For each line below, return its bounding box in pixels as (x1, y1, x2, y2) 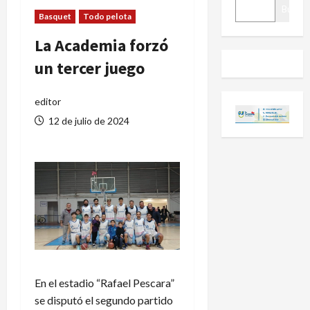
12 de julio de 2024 (46, 114, 129, 127)
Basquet (39, 10, 71, 21)
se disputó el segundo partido (35, 293, 173, 307)
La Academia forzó (35, 34, 168, 56)
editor (35, 95, 61, 107)
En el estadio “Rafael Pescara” (35, 276, 174, 290)
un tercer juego (35, 57, 145, 79)
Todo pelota (82, 10, 131, 21)
